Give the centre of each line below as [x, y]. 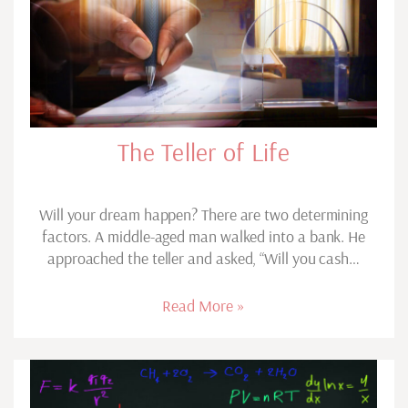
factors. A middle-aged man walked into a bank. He [204, 236]
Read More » [204, 305]
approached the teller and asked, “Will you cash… [204, 258]
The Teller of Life [204, 151]
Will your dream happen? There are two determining [204, 214]
